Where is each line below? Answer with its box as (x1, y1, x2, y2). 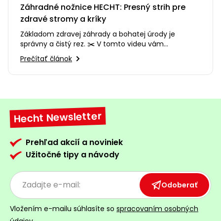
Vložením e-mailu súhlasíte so (10, 203, 116, 214)
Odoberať (161, 180, 197, 190)
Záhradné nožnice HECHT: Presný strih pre (20, 1, 185, 13)
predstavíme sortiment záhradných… (20, 48, 148, 59)
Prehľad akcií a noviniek (26, 136, 123, 148)
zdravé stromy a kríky (20, 13, 106, 25)
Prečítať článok (20, 53, 72, 64)
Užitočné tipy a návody (26, 149, 119, 161)
